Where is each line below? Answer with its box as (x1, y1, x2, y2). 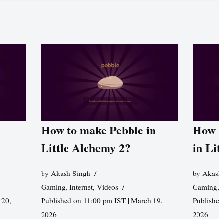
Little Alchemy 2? (41, 139, 131, 156)
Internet (69, 182, 93, 192)
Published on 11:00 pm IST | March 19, (41, 196, 163, 206)
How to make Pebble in (41, 121, 156, 139)
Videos (96, 182, 118, 192)
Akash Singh (50, 168, 90, 178)
